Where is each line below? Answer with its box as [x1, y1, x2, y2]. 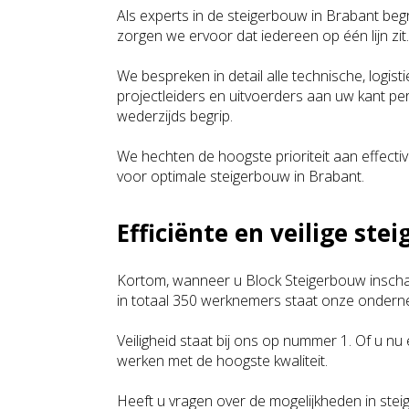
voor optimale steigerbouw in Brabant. [117, 166, 364, 186]
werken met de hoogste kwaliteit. [117, 351, 328, 371]
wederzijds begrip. [117, 106, 233, 126]
